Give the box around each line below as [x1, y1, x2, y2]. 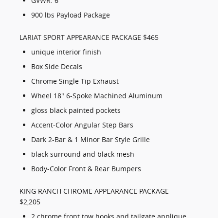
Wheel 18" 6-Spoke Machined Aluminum [31, 91, 163, 101]
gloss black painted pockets [31, 106, 121, 115]
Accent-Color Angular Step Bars [31, 120, 133, 130]
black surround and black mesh [31, 149, 134, 159]
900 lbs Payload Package [31, 10, 110, 20]
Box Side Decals [31, 62, 82, 72]
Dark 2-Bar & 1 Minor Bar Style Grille [31, 135, 150, 145]
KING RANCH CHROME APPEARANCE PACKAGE [19, 186, 169, 196]
